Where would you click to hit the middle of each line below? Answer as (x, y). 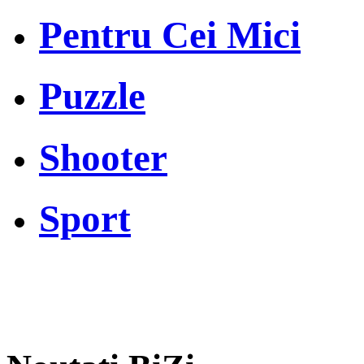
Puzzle (92, 96)
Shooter (103, 157)
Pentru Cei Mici (170, 35)
